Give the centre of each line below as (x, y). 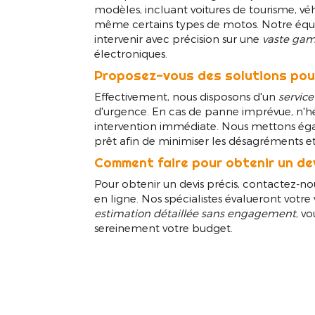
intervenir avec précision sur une (179, 39)
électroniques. (131, 54)
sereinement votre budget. (164, 228)
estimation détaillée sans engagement (195, 213)
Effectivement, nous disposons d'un (187, 97)
